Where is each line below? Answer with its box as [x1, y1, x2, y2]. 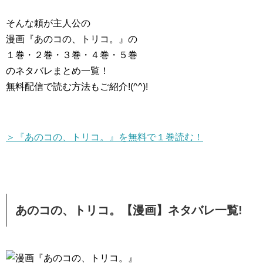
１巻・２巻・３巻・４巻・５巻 [6, 50, 137, 60]
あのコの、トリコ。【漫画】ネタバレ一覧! [15, 204, 242, 217]
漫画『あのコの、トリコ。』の [6, 34, 137, 44]
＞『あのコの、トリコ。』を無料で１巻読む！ [6, 132, 203, 142]
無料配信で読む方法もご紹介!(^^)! [6, 82, 148, 92]
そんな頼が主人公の [6, 18, 90, 28]
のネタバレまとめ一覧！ [6, 66, 109, 76]
